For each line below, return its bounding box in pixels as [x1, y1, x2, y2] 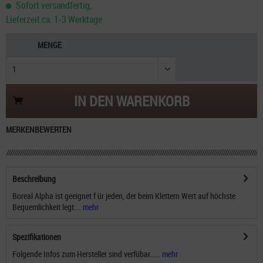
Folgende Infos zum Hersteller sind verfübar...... [12, 248, 162, 259]
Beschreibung [12, 173, 56, 184]
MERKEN [6, 123, 35, 135]
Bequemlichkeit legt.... [12, 201, 81, 213]
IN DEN [73, 91, 113, 110]
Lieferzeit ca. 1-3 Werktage [6, 12, 102, 26]
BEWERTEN [35, 123, 72, 135]
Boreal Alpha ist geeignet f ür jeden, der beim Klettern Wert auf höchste [12, 190, 235, 201]
